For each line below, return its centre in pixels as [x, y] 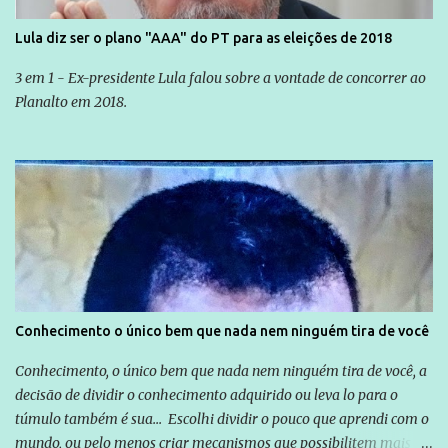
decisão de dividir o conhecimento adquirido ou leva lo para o [206, 394]
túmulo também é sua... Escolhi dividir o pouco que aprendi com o [222, 418]
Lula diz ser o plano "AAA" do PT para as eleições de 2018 [203, 37]
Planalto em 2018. [71, 101]
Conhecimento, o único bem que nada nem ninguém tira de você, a [221, 370]
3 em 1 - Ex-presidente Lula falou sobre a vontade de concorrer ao [220, 77]
